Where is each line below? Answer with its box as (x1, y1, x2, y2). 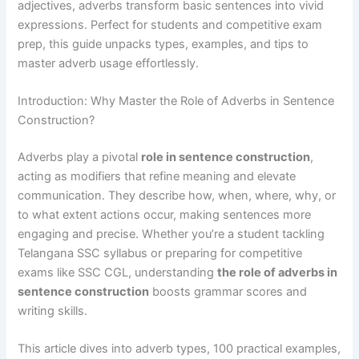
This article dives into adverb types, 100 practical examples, (18, 341, 341, 357)
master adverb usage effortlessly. (18, 55, 200, 71)
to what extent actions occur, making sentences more (18, 208, 312, 223)
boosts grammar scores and (149, 284, 308, 300)
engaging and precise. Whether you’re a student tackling (18, 227, 325, 242)
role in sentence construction (141, 150, 311, 165)
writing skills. (18, 304, 88, 319)
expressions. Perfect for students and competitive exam (18, 17, 323, 32)
